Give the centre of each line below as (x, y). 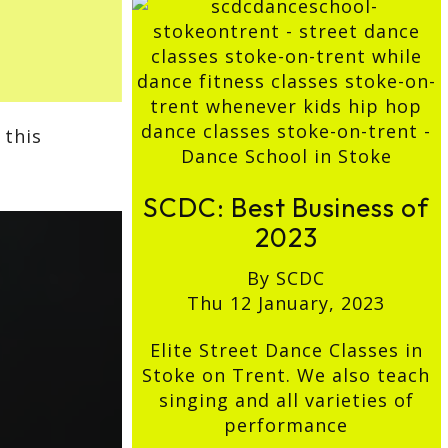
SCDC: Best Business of (286, 208)
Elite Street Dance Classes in (286, 350)
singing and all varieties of (286, 400)
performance (286, 425)
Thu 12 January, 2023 (286, 303)
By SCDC (286, 278)
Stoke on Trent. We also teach (286, 375)
